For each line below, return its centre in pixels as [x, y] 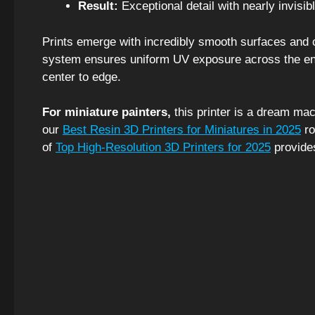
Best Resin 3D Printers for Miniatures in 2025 [182, 130]
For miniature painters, [107, 112]
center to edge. [82, 77]
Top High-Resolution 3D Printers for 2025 [163, 148]
